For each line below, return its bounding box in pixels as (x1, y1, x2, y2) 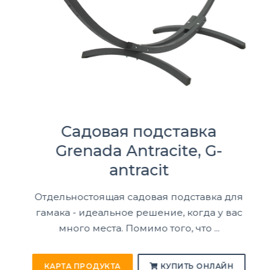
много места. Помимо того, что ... (54, 222, 216, 234)
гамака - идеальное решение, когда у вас (31, 207, 239, 219)
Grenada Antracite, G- (52, 141, 218, 160)
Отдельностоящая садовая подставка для (31, 191, 239, 203)
